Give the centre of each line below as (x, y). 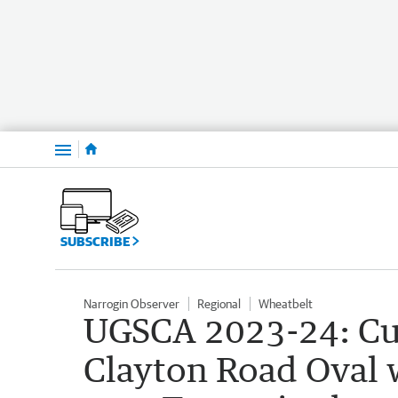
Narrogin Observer (131, 303)
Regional (219, 303)
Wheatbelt (286, 303)
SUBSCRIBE (96, 241)
